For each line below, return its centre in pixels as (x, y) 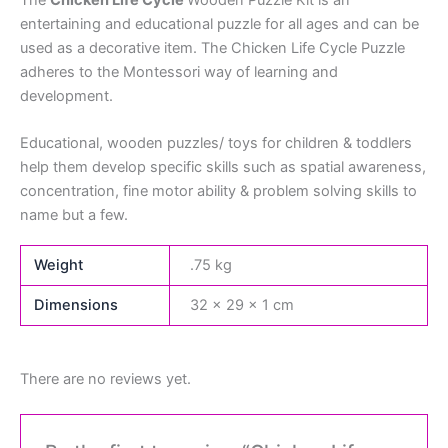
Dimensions (76, 304)
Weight (59, 264)
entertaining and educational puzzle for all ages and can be (219, 24)
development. (66, 96)
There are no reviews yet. (105, 379)
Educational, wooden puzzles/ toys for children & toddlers (216, 143)
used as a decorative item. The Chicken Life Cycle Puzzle (212, 48)
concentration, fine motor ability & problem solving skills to (218, 191)
